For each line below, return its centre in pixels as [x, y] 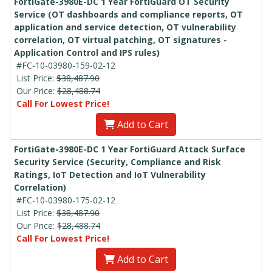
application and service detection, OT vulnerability [125, 27]
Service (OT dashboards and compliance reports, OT [128, 14]
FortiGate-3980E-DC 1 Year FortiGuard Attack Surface [130, 149]
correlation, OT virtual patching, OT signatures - [121, 39]
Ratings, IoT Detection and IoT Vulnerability [110, 174]
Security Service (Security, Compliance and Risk [117, 161]
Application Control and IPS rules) [87, 52]
